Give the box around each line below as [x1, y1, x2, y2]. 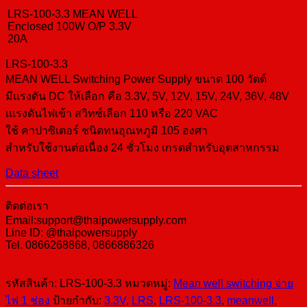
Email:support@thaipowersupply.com [5, 214, 186, 226]
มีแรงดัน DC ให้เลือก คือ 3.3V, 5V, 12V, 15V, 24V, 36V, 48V [5, 90, 289, 102]
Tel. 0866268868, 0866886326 [5, 238, 154, 251]
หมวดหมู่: [125, 277, 173, 289]
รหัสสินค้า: [5, 277, 60, 289]
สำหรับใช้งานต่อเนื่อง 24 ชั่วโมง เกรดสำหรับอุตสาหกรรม [5, 141, 280, 153]
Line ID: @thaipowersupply [5, 226, 137, 238]
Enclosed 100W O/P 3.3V [8, 20, 132, 32]
